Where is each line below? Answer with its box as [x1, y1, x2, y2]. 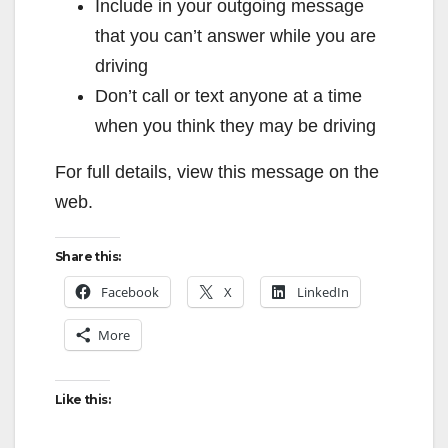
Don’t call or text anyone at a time [95, 85, 362, 106]
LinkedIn [297, 282, 349, 301]
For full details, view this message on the [55, 161, 379, 182]
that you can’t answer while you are [95, 25, 376, 46]
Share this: [55, 248, 121, 264]
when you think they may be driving [95, 115, 376, 136]
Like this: [55, 391, 110, 407]
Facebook [101, 282, 159, 301]
